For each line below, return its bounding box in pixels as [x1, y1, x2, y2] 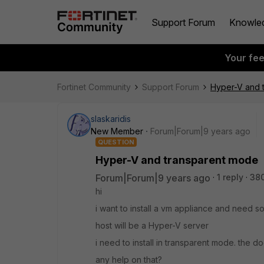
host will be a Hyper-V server [95, 220, 209, 230]
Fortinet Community [57, 82, 131, 92]
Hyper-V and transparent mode [95, 154, 258, 166]
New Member [91, 126, 143, 136]
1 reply [217, 172, 243, 182]
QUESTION [98, 138, 134, 146]
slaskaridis [91, 114, 131, 124]
